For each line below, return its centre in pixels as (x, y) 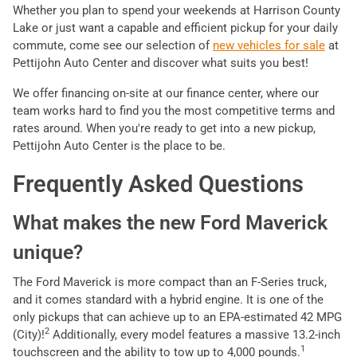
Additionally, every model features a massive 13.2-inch (195, 334)
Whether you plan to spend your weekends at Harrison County (177, 10)
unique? (48, 252)
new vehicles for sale (269, 45)
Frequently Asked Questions (158, 184)
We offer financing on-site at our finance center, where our (166, 93)
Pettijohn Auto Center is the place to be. (119, 145)
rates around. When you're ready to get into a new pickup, (164, 128)
